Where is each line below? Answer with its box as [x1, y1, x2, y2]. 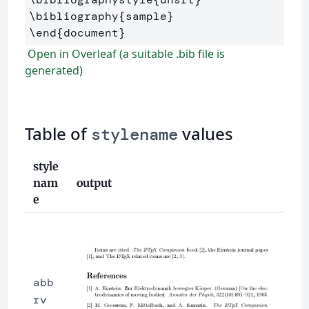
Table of [25, 122, 91, 145]
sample [126, 9, 167, 23]
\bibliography [29, 9, 119, 23]
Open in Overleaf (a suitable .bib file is [25, 46, 225, 61]
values [178, 122, 233, 145]
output [77, 176, 112, 190]
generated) [25, 63, 83, 78]
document [63, 26, 119, 40]
